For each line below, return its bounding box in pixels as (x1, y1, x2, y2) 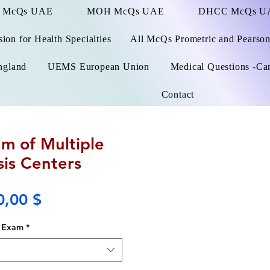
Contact (161, 89, 195, 99)
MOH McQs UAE (86, 6, 165, 16)
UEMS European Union (47, 61, 149, 72)
